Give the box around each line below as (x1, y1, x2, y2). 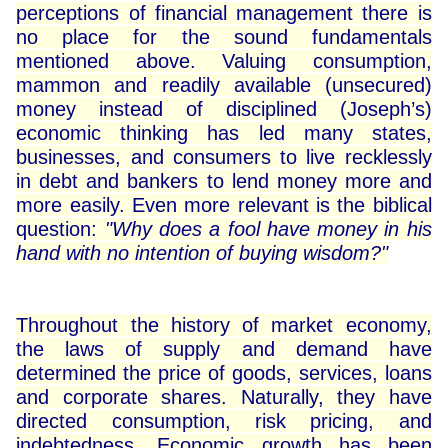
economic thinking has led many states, (16, 122, 432, 145)
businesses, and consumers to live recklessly (16, 146, 432, 169)
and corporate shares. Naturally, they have (16, 386, 432, 409)
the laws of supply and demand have (16, 338, 432, 361)
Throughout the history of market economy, (16, 314, 432, 337)
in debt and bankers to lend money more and (16, 170, 432, 193)
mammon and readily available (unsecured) (16, 74, 432, 97)
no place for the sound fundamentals (16, 26, 432, 49)
